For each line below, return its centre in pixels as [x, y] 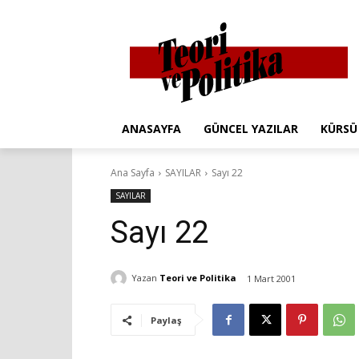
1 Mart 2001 [271, 278]
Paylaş [166, 320]
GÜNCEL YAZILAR [251, 128]
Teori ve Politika [198, 278]
